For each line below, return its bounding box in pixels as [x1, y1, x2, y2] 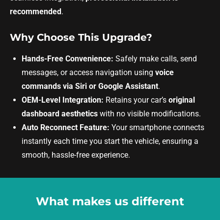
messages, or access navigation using [22, 68, 155, 77]
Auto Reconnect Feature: [22, 123, 110, 132]
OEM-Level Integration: [22, 95, 104, 105]
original [168, 95, 195, 105]
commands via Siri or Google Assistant [22, 82, 158, 91]
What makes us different [36, 194, 184, 208]
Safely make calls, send [113, 54, 197, 63]
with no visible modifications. [98, 109, 201, 118]
